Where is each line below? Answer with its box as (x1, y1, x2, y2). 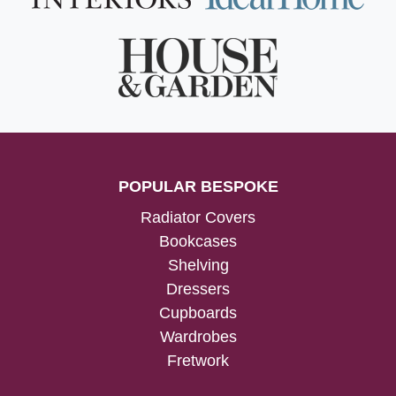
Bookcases (159, 232, 237, 250)
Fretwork (167, 351, 229, 369)
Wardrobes (159, 327, 237, 346)
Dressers (166, 279, 230, 298)
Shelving (167, 255, 229, 274)
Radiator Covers (141, 208, 255, 226)
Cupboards (159, 303, 237, 322)
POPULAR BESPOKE (118, 177, 278, 195)
